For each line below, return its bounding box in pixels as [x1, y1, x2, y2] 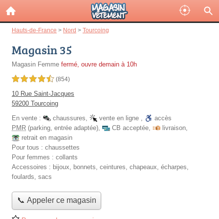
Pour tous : [12, 144, 45, 151]
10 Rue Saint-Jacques [12, 90, 74, 97]
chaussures [53, 114, 86, 122]
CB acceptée [112, 124, 149, 131]
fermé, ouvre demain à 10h [61, 61, 137, 68]
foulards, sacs [12, 173, 52, 180]
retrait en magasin [22, 134, 72, 141]
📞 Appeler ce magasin [17, 196, 96, 205]
